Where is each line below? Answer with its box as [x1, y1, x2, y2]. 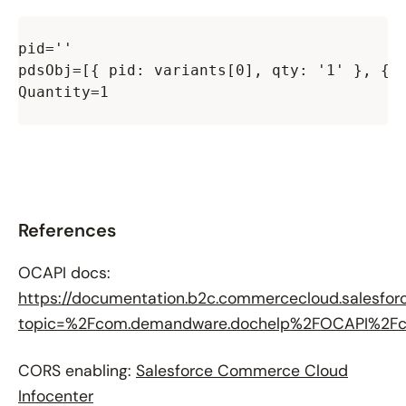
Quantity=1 [18, 82, 109, 101]
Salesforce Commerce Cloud [136, 360, 348, 381]
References [18, 217, 116, 242]
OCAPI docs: [18, 262, 111, 283]
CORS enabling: [18, 360, 136, 381]
